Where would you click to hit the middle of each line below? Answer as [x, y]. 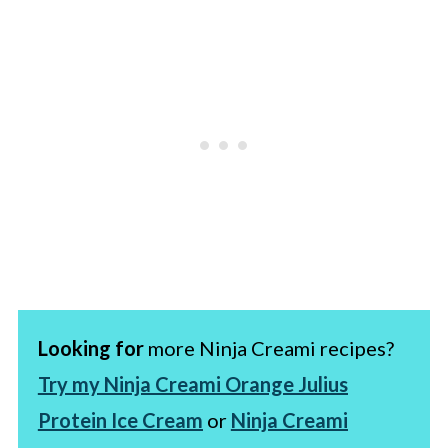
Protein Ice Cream [120, 419]
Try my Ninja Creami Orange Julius [192, 383]
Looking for [90, 347]
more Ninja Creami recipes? [268, 347]
